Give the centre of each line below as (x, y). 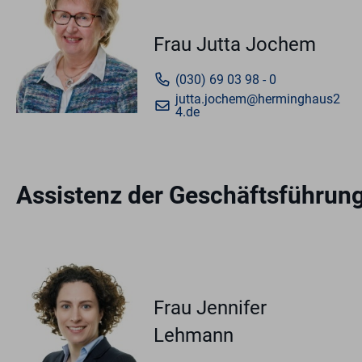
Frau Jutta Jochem (235, 45)
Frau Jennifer (210, 308)
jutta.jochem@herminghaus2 (258, 99)
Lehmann (194, 336)
